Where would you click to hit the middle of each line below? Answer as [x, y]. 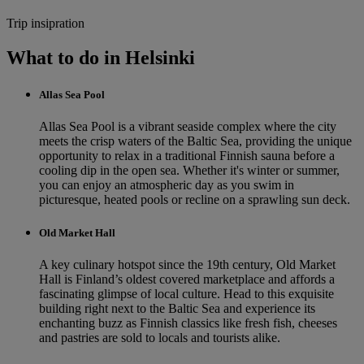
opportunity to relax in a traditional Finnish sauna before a [187, 155]
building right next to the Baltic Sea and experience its [177, 309]
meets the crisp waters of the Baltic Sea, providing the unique [195, 141]
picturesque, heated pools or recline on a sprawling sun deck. [195, 199]
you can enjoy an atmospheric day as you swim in [167, 184]
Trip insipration [45, 23]
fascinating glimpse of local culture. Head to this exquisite [186, 294]
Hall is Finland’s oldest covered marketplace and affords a [187, 279]
